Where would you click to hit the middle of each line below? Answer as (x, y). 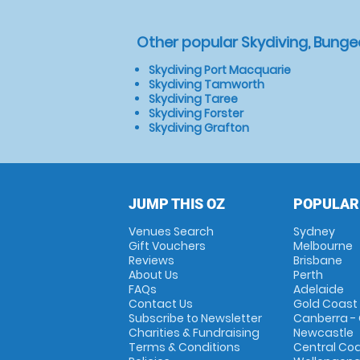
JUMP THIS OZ (177, 204)
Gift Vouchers (167, 246)
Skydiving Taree (193, 99)
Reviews (151, 260)
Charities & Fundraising (194, 333)
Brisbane (317, 260)
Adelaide (318, 289)
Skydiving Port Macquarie (220, 70)
